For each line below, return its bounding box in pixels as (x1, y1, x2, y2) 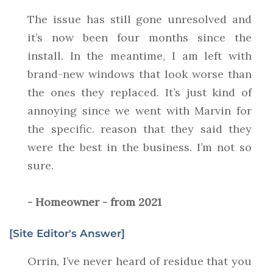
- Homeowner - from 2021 (27, 195, 161, 210)
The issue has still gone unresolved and (27, 12, 252, 27)
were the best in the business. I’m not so (27, 140, 252, 155)
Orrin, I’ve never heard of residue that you (27, 254, 252, 269)
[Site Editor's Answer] (9, 227, 125, 240)
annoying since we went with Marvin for (27, 104, 252, 118)
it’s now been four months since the (27, 30, 252, 45)
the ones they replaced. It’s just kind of (27, 85, 252, 100)
